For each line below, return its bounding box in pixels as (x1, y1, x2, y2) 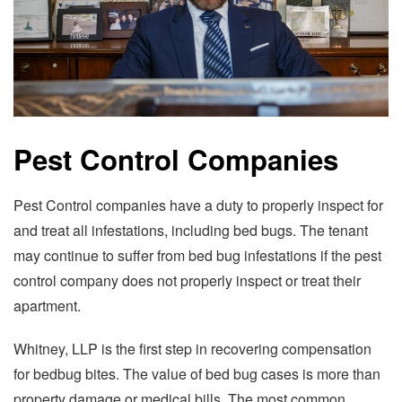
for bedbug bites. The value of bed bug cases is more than (13, 363, 380, 384)
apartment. (13, 294, 81, 316)
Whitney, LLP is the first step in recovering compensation (13, 337, 371, 359)
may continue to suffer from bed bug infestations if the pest (13, 244, 381, 266)
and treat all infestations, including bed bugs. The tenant (13, 219, 368, 240)
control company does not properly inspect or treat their (13, 269, 361, 291)
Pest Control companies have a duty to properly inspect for (13, 194, 383, 215)
